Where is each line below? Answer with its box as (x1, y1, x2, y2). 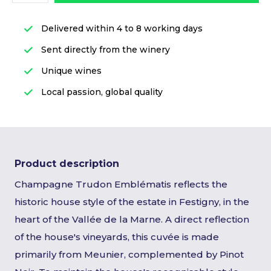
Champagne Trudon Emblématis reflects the (15, 178, 227, 190)
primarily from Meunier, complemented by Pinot (15, 249, 244, 260)
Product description (15, 158, 119, 169)
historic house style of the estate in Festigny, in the (15, 196, 249, 207)
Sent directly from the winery (39, 44, 170, 55)
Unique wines (39, 65, 102, 76)
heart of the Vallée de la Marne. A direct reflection (15, 214, 249, 225)
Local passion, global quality (39, 87, 163, 97)
